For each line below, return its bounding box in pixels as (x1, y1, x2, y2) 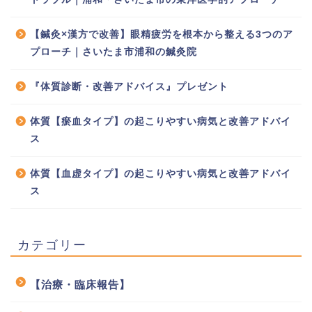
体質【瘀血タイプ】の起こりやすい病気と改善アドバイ (30, 116, 291, 127)
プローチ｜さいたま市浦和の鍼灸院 (30, 47, 197, 58)
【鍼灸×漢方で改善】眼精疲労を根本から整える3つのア (30, 29, 293, 40)
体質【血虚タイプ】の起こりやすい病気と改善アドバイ (30, 169, 291, 180)
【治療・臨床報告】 (30, 279, 130, 291)
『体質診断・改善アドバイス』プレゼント (30, 81, 228, 93)
